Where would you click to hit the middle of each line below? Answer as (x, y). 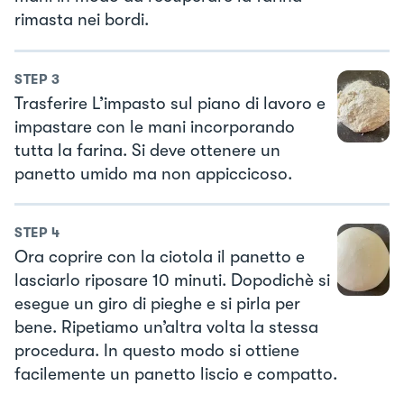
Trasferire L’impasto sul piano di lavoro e (170, 103)
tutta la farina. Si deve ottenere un (147, 150)
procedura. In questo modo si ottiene (157, 351)
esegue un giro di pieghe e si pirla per (157, 304)
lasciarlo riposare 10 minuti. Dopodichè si (172, 281)
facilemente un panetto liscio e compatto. (176, 375)
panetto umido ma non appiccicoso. (153, 174)
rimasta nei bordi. (82, 20)
